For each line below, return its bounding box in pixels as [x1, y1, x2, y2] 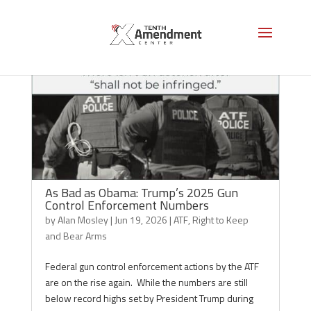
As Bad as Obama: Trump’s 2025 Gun [44, 183, 238, 202]
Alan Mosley [57, 212, 108, 227]
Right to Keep [192, 212, 249, 227]
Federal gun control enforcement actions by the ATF [44, 259, 259, 274]
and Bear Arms [44, 228, 107, 243]
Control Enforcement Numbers [44, 196, 209, 215]
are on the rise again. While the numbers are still [44, 275, 248, 289]
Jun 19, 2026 [114, 212, 167, 227]
